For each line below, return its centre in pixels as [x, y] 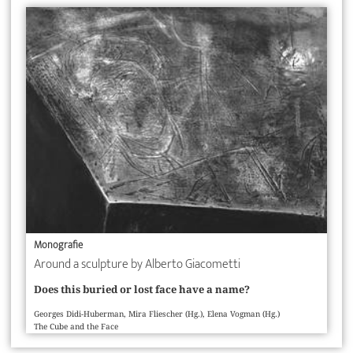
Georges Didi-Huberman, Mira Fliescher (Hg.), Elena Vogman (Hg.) [156, 314]
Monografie [58, 246]
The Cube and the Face [76, 326]
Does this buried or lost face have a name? [141, 289]
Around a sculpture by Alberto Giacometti [137, 265]
